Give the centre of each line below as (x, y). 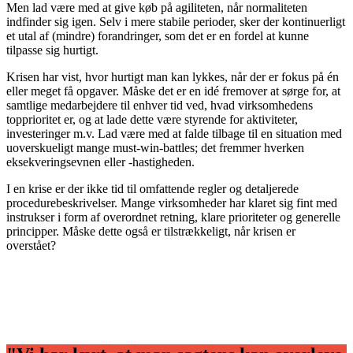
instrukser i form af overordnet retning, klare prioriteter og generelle (173, 217)
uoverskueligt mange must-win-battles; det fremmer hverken (155, 147)
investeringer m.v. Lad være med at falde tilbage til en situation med (174, 133)
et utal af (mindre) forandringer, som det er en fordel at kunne (158, 35)
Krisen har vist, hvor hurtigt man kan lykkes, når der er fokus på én (173, 76)
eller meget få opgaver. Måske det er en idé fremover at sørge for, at (173, 91)
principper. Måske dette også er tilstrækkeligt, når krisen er (151, 231)
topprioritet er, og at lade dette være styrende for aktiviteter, (152, 119)
